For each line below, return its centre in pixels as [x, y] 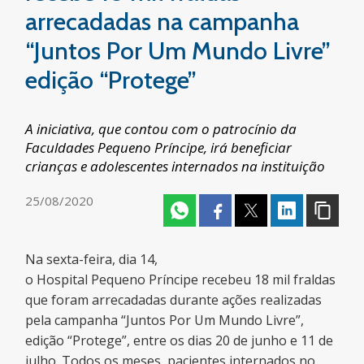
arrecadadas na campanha [162, 22]
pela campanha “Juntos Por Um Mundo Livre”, [165, 320]
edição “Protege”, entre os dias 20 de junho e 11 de [180, 340]
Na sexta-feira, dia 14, [92, 259]
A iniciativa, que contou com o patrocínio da [161, 129]
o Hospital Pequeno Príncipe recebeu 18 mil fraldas [181, 279]
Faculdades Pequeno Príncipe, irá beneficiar [159, 147]
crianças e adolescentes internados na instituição [175, 166]
